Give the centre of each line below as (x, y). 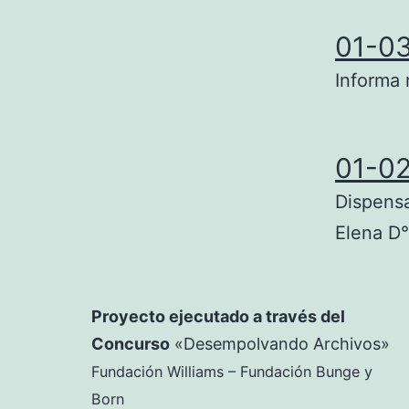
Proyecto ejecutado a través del (218, 316)
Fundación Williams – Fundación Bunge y (232, 372)
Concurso (131, 344)
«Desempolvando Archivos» (280, 344)
